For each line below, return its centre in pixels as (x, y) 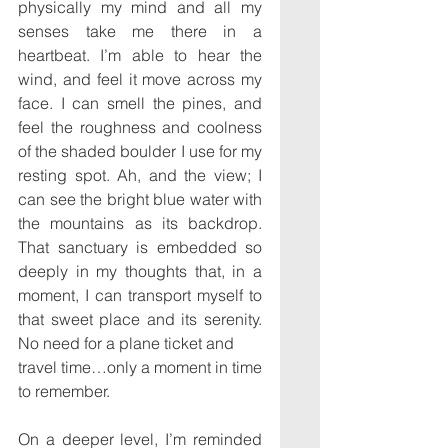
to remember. (64, 390)
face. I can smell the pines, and (140, 102)
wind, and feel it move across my (140, 78)
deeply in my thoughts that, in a (140, 270)
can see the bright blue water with (140, 198)
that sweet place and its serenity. (140, 318)
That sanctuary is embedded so (140, 246)
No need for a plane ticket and (126, 342)
